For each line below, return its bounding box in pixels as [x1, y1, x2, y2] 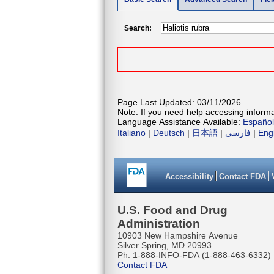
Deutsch [153, 128, 185, 138]
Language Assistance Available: [117, 117, 243, 127]
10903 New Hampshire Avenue [117, 231, 240, 241]
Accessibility [165, 172, 213, 182]
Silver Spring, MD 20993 [117, 240, 214, 251]
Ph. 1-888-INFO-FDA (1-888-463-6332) [117, 250, 271, 261]
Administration [117, 217, 200, 231]
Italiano [117, 128, 146, 138]
